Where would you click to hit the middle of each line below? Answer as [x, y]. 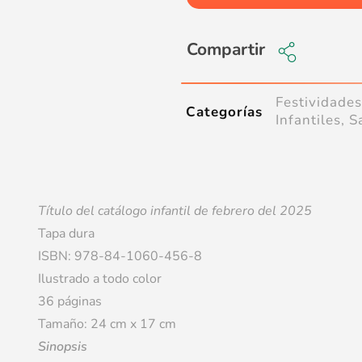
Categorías [225, 112]
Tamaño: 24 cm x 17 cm [107, 324]
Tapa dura [66, 234]
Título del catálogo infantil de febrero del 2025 [175, 211]
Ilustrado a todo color [99, 279]
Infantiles [309, 120]
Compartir [226, 50]
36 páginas [69, 302]
